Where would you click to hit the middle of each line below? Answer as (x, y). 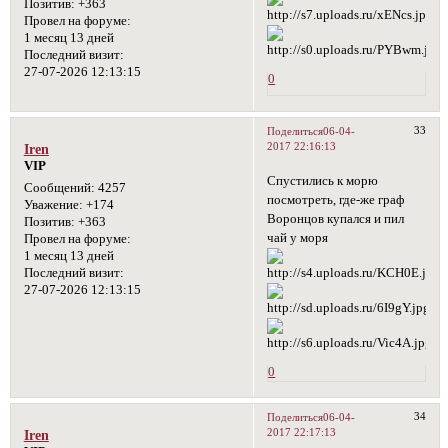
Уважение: (53, 204)
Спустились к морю (323, 181)
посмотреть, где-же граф (336, 200)
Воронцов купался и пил (336, 219)
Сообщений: (59, 187)
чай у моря (298, 238)
